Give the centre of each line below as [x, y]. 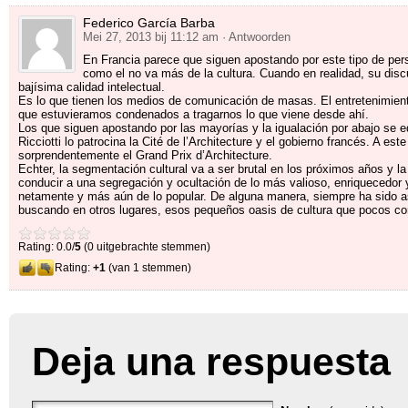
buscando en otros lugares [88, 209]
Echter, [39, 168]
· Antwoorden [256, 36]
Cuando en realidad [310, 73]
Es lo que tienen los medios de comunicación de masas [166, 100]
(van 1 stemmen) [148, 267]
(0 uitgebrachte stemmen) [146, 246]
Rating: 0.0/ [46, 246]
